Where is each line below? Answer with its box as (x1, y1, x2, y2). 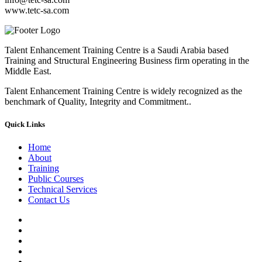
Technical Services (28, 184, 97, 195)
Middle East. (5, 65, 51, 76)
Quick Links (5, 119, 45, 129)
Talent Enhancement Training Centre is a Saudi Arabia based (5, 44, 229, 55)
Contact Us (28, 195, 70, 205)
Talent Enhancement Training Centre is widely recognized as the (5, 85, 242, 96)
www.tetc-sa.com (5, 5, 69, 15)
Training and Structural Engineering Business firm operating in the (5, 55, 249, 65)
